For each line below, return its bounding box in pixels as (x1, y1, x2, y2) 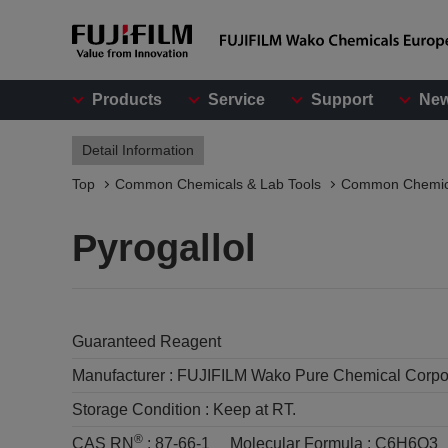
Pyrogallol (72, 227, 256, 269)
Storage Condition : (72, 401, 213, 418)
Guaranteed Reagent (72, 333, 221, 350)
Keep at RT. (213, 401, 296, 418)
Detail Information (82, 142, 194, 158)
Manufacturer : (72, 367, 177, 384)
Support (311, 91, 373, 108)
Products (92, 91, 162, 108)
